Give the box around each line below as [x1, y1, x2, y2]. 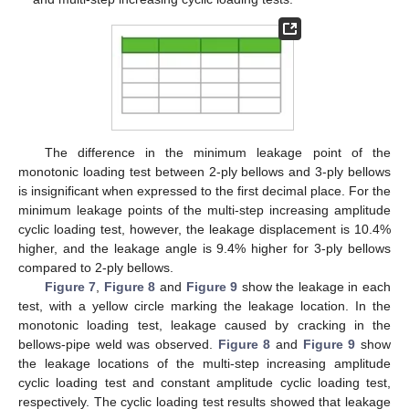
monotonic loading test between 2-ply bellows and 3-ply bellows [18, 163, 391, 179]
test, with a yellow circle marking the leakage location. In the [18, 298, 391, 313]
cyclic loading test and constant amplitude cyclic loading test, [18, 374, 391, 390]
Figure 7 [44, 278, 97, 294]
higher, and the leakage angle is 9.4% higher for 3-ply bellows [18, 240, 391, 256]
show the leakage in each [237, 278, 392, 294]
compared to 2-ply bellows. [18, 259, 173, 275]
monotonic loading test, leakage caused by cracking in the [18, 317, 391, 332]
